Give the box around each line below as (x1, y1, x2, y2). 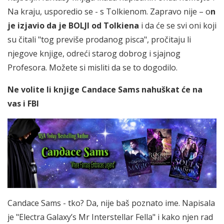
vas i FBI (7, 98, 39, 109)
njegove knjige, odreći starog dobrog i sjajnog (7, 48, 180, 59)
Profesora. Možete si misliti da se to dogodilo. (7, 62, 177, 73)
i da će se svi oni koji (139, 20, 216, 31)
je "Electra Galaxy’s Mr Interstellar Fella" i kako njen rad (7, 211, 213, 223)
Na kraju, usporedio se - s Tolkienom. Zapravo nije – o (7, 6, 210, 17)
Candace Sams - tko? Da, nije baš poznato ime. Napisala (7, 197, 215, 209)
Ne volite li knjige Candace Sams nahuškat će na (7, 84, 202, 95)
